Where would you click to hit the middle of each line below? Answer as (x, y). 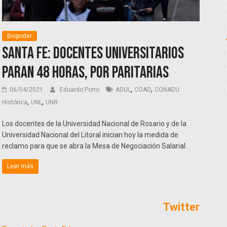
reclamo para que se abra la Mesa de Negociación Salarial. (95, 146)
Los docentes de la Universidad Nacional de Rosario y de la (94, 124)
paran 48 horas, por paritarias (86, 73)
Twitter (181, 207)
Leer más (21, 166)
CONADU (167, 90)
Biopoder (20, 36)
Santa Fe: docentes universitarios (93, 54)
